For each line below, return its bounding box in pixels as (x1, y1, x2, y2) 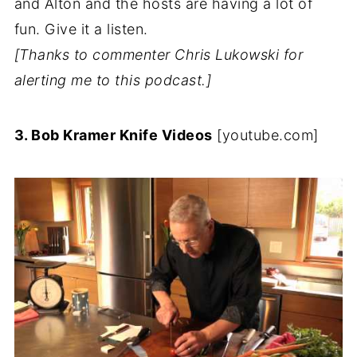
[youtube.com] (212, 127, 319, 143)
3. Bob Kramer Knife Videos (14, 127, 213, 143)
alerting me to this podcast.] (14, 72, 212, 88)
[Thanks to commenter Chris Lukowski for (14, 46, 304, 63)
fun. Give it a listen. (14, 21, 148, 37)
